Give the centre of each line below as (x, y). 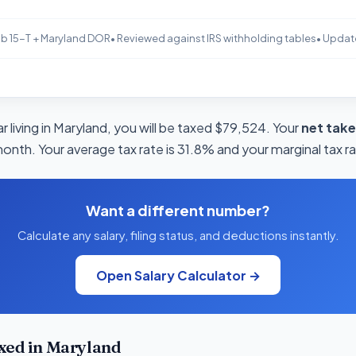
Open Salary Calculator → (178, 275)
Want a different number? (178, 211)
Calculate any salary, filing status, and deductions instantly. (178, 236)
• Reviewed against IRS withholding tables (213, 39)
